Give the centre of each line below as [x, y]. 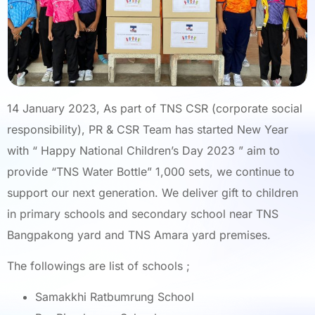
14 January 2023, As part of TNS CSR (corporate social [155, 108]
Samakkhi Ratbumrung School [115, 297]
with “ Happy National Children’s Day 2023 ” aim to [143, 150]
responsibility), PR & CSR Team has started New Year [148, 129]
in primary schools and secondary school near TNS [143, 213]
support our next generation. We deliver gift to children [153, 192]
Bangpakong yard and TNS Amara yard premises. [139, 234]
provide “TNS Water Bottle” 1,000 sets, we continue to [151, 171]
